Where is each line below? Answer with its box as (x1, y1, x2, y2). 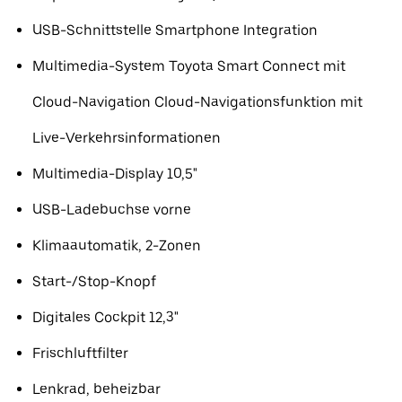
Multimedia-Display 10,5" (32, 165, 197, 182)
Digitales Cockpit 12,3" (32, 309, 179, 326)
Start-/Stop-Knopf (32, 273, 156, 290)
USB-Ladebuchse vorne (32, 201, 191, 218)
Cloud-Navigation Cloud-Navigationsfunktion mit (32, 93, 363, 110)
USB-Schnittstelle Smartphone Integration (32, 22, 318, 39)
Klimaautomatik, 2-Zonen (32, 237, 201, 254)
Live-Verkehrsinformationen (32, 129, 221, 146)
